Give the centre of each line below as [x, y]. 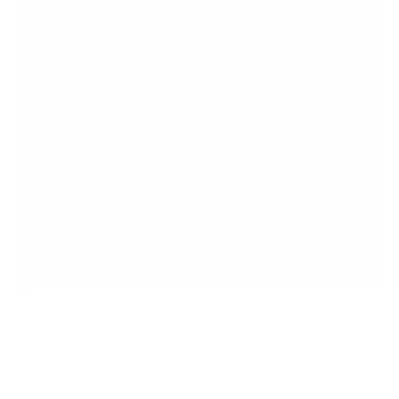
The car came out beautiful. [118, 142]
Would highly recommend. [114, 192]
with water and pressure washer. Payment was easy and [199, 57]
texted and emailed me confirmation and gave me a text [199, 23]
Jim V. [102, 230]
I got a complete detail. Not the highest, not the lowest [194, 91]
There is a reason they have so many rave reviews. [183, 175]
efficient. [64, 74]
